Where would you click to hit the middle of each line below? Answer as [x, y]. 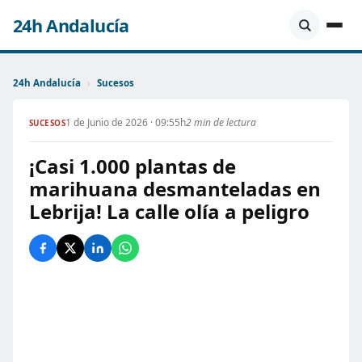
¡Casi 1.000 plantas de [133, 166]
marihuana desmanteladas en [175, 189]
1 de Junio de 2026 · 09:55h [126, 122]
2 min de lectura [221, 122]
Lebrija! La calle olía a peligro [169, 211]
